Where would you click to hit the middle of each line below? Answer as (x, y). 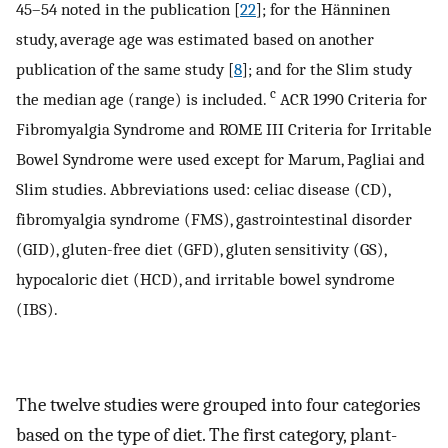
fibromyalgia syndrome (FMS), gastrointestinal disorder (214, 219)
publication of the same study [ (125, 69)
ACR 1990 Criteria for (351, 99)
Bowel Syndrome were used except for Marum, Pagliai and (220, 159)
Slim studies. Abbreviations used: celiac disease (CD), (203, 189)
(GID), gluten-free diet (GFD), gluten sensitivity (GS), (201, 249)
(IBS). (37, 309)
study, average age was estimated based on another (195, 39)
